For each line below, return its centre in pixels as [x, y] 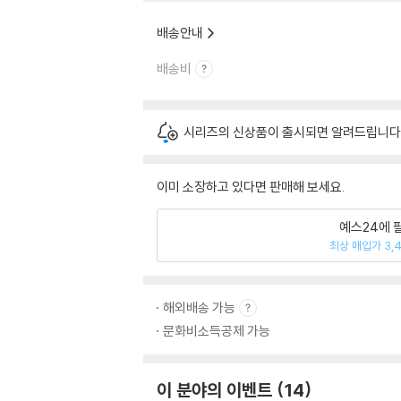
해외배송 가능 [199, 307]
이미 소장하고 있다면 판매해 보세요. [251, 187]
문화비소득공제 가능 [217, 331]
